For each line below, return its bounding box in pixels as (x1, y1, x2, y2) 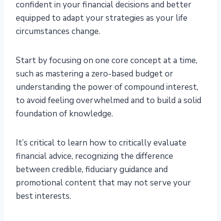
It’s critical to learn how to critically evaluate (16, 137, 186, 149)
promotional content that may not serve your (16, 177, 191, 189)
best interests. (16, 190, 73, 202)
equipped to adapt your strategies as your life (16, 12, 187, 24)
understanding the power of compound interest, (16, 81, 198, 93)
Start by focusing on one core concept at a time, (16, 55, 197, 67)
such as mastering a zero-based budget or (16, 68, 173, 80)
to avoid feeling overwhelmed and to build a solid (16, 95, 201, 107)
